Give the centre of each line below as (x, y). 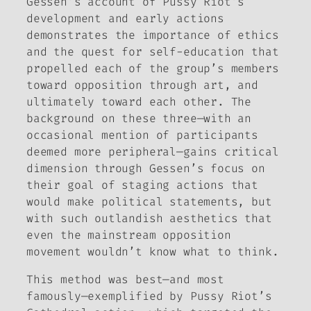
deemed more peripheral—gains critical (153, 152)
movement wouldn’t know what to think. (153, 252)
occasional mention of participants (142, 135)
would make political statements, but (149, 202)
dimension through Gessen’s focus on (146, 169)
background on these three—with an (139, 119)
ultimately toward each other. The (139, 102)
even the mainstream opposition (129, 235)
